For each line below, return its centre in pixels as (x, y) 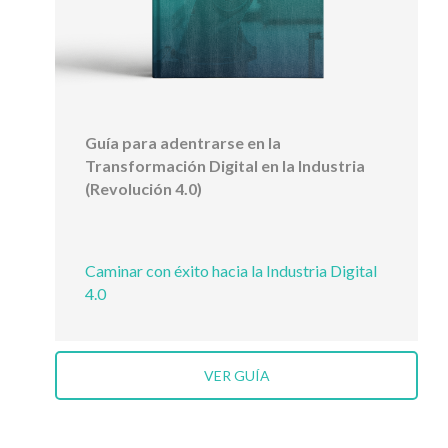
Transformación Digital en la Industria (225, 166)
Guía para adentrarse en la (183, 143)
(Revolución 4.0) (143, 189)
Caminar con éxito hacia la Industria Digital (231, 271)
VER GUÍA (236, 376)
